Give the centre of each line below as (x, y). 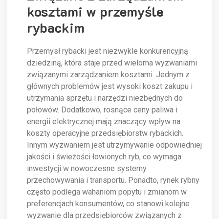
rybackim (56, 28)
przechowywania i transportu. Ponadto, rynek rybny (113, 180)
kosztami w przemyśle (95, 11)
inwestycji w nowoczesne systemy (87, 169)
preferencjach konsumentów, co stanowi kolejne (108, 204)
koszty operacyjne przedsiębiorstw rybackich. (105, 133)
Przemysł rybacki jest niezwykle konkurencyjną (108, 51)
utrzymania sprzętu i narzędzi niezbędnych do (105, 98)
